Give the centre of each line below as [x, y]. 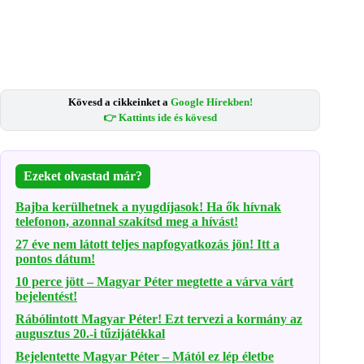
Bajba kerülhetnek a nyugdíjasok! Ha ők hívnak [148, 206]
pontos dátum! [55, 258]
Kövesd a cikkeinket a [119, 102]
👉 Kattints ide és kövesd [160, 117]
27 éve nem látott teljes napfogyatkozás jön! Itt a [147, 244]
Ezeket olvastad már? [83, 175]
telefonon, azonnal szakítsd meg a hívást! [127, 221]
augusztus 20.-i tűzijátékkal [90, 333]
